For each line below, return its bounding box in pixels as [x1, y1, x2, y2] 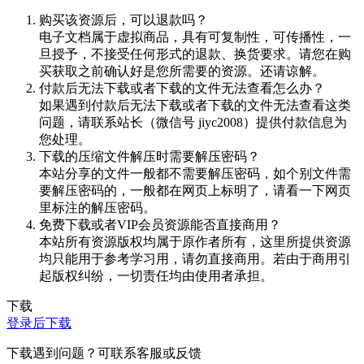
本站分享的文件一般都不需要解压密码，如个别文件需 [39, 166, 351, 180]
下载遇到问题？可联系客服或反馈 [6, 345, 201, 360]
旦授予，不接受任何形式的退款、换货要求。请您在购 [39, 46, 351, 61]
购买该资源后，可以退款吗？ [39, 12, 208, 27]
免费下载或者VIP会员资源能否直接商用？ [39, 217, 281, 232]
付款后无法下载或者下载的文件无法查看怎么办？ [39, 80, 325, 95]
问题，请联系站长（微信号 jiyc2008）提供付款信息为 [39, 115, 347, 129]
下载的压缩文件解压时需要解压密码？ [39, 149, 260, 163]
